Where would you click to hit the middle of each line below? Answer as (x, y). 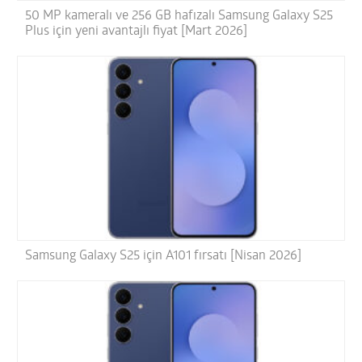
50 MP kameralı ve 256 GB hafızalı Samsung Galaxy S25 (179, 16)
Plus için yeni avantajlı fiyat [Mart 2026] (137, 31)
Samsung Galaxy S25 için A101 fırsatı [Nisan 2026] (164, 257)
